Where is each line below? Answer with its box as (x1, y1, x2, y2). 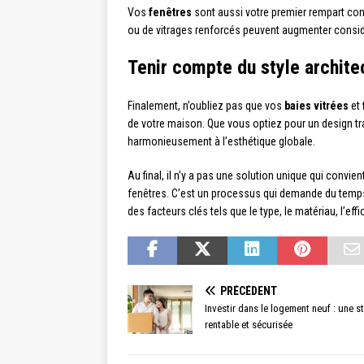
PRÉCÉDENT (220, 284, 277, 298)
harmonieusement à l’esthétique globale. (128, 135, 315, 149)
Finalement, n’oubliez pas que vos (128, 99, 284, 113)
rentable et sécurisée (205, 318, 292, 331)
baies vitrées (284, 99, 349, 113)
